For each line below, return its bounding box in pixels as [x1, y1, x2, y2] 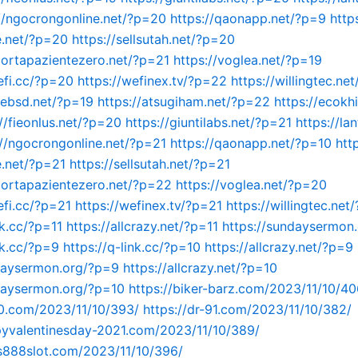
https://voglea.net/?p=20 [176, 177, 327, 193]
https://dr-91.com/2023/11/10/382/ [143, 301, 352, 317]
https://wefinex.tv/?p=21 [75, 197, 222, 213]
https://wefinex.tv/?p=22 [78, 73, 227, 89]
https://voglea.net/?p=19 [173, 52, 322, 68]
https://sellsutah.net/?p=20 [72, 31, 235, 47]
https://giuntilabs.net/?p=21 [125, 114, 292, 130]
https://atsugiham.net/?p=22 [97, 93, 270, 109]
